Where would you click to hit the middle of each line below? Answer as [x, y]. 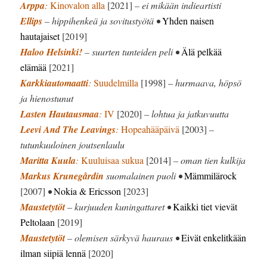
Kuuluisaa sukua [113, 160]
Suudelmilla [116, 82]
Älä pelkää [202, 51]
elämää [34, 67]
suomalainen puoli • [144, 175]
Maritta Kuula [48, 160]
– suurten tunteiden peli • [132, 51]
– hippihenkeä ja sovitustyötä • [103, 20]
